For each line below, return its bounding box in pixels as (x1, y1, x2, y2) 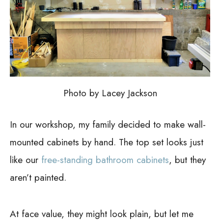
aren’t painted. (10, 171, 66, 185)
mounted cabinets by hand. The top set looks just (10, 136, 203, 149)
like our (10, 153, 41, 167)
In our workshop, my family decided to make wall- (10, 118, 206, 132)
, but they (169, 153, 206, 167)
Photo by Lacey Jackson (63, 86, 157, 100)
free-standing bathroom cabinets (41, 153, 169, 167)
